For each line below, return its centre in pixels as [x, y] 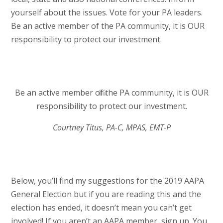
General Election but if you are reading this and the [106, 194]
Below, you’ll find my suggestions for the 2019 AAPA [107, 181]
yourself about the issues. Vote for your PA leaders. [107, 13]
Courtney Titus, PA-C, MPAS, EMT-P [111, 128]
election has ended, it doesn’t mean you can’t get [101, 208]
